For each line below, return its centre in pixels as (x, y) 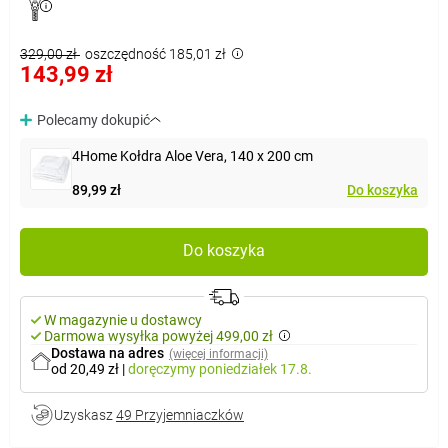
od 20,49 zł (86, 368)
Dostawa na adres (107, 352)
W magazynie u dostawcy (122, 319)
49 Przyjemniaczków (179, 414)
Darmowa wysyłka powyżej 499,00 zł (158, 335)
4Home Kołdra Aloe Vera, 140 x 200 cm (192, 155)
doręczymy (163, 368)
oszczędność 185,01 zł (155, 53)
